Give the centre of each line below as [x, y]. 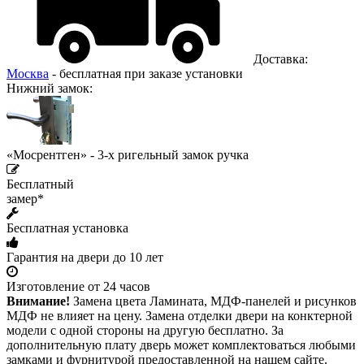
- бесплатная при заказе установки [146, 73]
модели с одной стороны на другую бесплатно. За [145, 330]
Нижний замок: [50, 88]
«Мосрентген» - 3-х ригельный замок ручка [128, 154]
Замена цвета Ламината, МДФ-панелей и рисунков [213, 301]
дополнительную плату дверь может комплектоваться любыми [181, 344]
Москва [28, 73]
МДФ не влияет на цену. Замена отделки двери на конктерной [180, 315]
